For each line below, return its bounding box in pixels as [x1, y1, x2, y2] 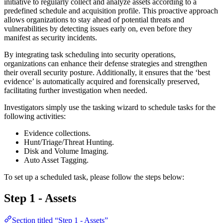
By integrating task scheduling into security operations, [4, 50, 176, 59]
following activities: [4, 111, 66, 120]
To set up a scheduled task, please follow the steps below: [4, 172, 184, 181]
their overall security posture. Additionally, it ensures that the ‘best [4, 68, 210, 77]
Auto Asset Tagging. [24, 155, 89, 164]
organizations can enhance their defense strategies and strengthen [4, 59, 207, 68]
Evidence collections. [24, 128, 91, 137]
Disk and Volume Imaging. [24, 146, 109, 155]
